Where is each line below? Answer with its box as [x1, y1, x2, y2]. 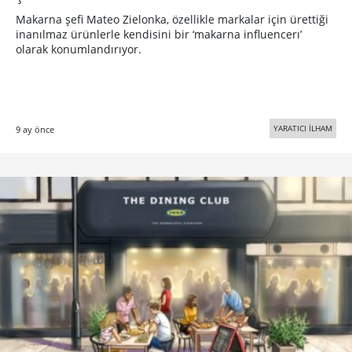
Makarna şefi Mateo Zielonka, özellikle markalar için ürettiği [16, 11, 328, 27]
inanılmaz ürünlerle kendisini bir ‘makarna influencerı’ [16, 26, 302, 42]
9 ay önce [16, 123, 54, 135]
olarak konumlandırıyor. [16, 41, 141, 57]
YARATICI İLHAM [273, 122, 332, 134]
